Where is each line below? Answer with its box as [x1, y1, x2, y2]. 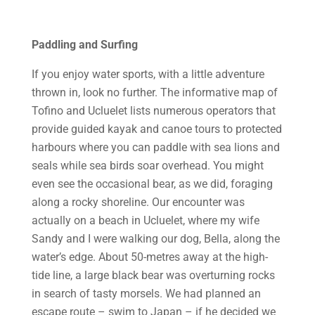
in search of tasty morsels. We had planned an [31, 287, 261, 300]
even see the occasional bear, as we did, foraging [31, 177, 273, 191]
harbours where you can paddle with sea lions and [31, 141, 280, 154]
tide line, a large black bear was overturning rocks [31, 269, 275, 282]
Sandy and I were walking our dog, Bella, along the [31, 232, 280, 245]
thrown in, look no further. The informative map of [31, 86, 278, 99]
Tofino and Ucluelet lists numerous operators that [31, 104, 276, 117]
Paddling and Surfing [31, 38, 138, 51]
